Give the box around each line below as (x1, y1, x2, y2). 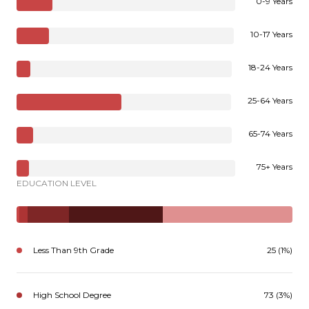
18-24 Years (248, 61, 292, 72)
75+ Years (257, 161, 292, 172)
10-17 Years (250, 28, 292, 39)
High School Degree (33, 289, 111, 300)
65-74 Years (248, 128, 292, 139)
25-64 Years (248, 94, 292, 106)
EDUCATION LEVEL (17, 177, 97, 188)
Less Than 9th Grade (33, 244, 114, 255)
